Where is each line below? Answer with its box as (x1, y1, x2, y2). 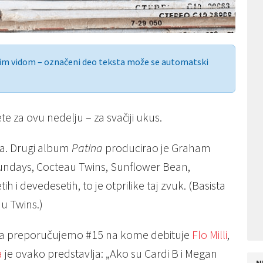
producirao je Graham (103, 140, 211, 156)
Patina (72, 140, 103, 156)
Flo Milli (192, 227, 227, 242)
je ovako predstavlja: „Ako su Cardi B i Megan (2, 246, 217, 261)
